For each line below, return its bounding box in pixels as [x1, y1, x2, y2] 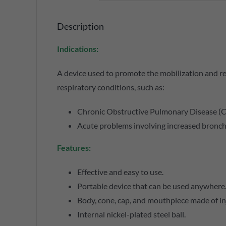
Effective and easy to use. [77, 167, 163, 177]
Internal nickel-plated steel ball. [77, 209, 186, 219]
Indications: [56, 44, 98, 54]
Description [56, 21, 104, 32]
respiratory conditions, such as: [56, 82, 164, 92]
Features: [56, 143, 91, 153]
